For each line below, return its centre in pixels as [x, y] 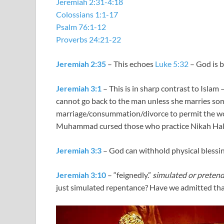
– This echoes [130, 64]
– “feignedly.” [129, 175]
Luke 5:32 [172, 64]
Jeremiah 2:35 [81, 64]
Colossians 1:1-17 [87, 14]
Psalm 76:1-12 [81, 27]
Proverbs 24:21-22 [88, 39]
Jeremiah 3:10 [81, 175]
